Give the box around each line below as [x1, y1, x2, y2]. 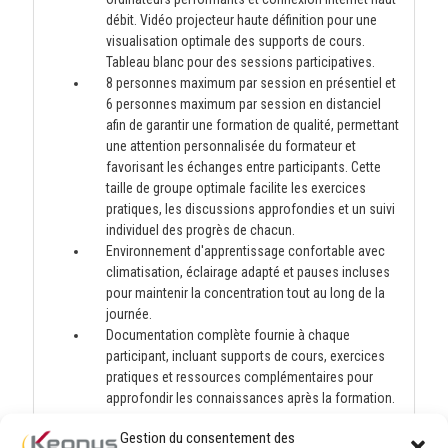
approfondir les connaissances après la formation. [105, 390, 395, 406]
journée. [105, 306, 152, 322]
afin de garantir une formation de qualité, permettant [105, 117, 399, 133]
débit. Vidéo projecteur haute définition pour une [105, 12, 377, 28]
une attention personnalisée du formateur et [105, 138, 356, 154]
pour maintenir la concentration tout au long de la [105, 285, 385, 301]
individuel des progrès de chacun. [105, 222, 295, 238]
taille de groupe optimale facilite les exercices [105, 180, 366, 196]
